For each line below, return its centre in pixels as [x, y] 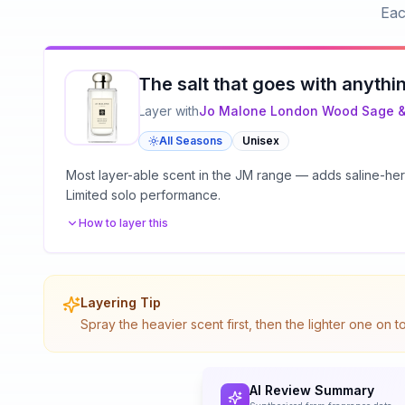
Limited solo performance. [143, 195]
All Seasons [191, 141]
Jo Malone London [259, 111]
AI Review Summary [312, 391]
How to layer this [123, 223]
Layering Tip [121, 303]
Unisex [261, 141]
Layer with [169, 111]
